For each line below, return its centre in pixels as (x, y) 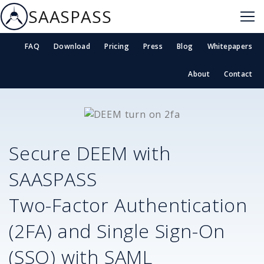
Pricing (117, 47)
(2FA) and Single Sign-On (117, 230)
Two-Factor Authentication (128, 204)
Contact (238, 74)
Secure (43, 153)
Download (72, 47)
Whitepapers (230, 47)
